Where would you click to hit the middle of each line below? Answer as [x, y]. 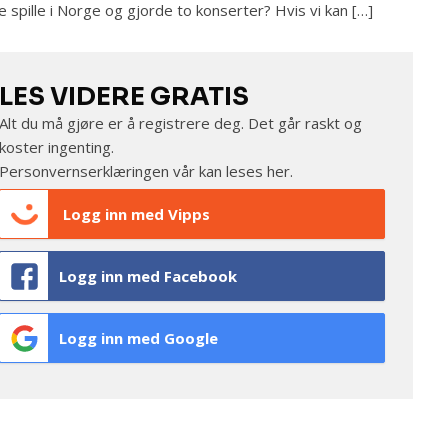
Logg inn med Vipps [134, 214]
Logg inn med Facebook [147, 276]
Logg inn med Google [138, 338]
